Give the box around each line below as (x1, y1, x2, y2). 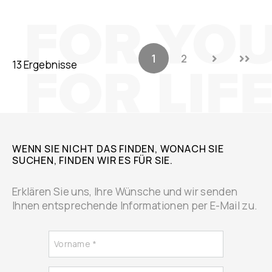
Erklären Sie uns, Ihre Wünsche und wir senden (12, 185, 238, 199)
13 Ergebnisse (12, 57, 77, 72)
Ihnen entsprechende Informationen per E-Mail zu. (12, 199, 258, 213)
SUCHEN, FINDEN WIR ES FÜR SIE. (12, 154, 174, 168)
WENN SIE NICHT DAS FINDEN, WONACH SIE (12, 142, 224, 156)
